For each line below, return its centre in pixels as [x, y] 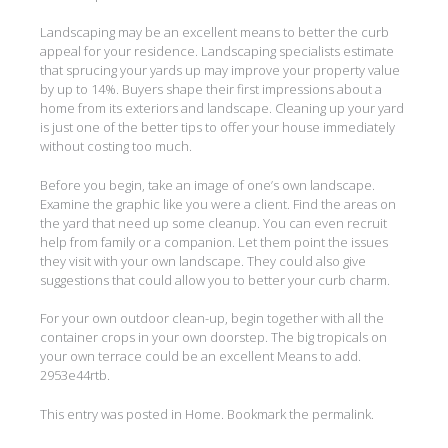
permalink [341, 413]
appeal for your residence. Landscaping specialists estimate [217, 51]
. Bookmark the [266, 413]
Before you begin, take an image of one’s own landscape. [207, 184]
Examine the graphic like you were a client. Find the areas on [218, 203]
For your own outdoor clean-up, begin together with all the [212, 318]
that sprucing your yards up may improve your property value [220, 70]
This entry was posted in [112, 413]
